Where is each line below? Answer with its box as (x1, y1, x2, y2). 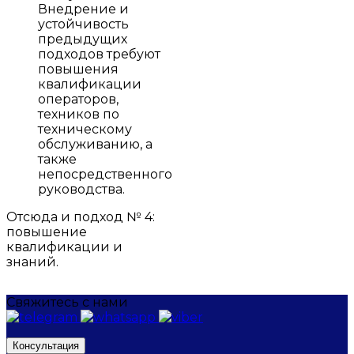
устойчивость (38, 16, 129, 32)
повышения (38, 61, 119, 77)
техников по (38, 106, 119, 122)
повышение (6, 224, 87, 239)
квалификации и (6, 239, 122, 254)
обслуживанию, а (38, 136, 153, 152)
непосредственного (38, 166, 172, 182)
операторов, (38, 91, 119, 107)
